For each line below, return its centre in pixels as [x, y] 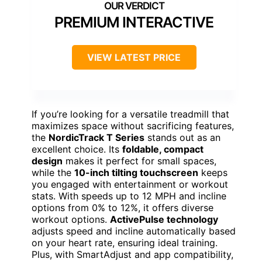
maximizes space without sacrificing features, [133, 126]
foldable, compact [163, 149]
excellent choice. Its [77, 149]
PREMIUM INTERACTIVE [134, 23]
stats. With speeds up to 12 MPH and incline [129, 196]
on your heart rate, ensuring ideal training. [125, 243]
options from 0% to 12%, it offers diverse [123, 208]
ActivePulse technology [164, 220]
